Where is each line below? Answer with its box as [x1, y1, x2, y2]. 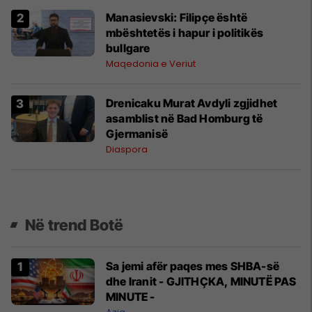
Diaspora [106, 142, 148, 156]
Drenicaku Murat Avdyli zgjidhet [106, 95, 278, 110]
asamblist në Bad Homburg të [106, 111, 263, 125]
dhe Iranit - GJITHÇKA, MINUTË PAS [106, 274, 297, 288]
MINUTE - [106, 289, 155, 304]
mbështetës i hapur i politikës [106, 25, 263, 40]
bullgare [106, 40, 150, 55]
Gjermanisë [106, 126, 168, 141]
